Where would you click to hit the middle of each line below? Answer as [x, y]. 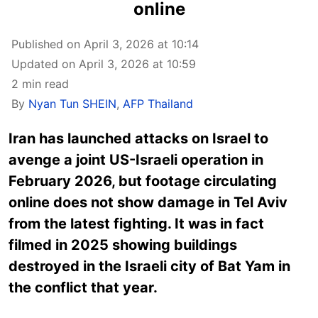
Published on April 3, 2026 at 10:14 [105, 44]
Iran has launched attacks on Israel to [138, 138]
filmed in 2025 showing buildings [123, 245]
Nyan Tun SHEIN [72, 104]
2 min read [40, 84]
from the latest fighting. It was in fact [136, 224]
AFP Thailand [158, 104]
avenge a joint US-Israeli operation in [136, 160]
